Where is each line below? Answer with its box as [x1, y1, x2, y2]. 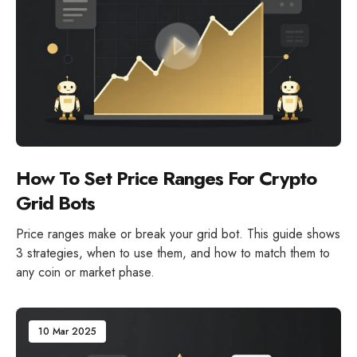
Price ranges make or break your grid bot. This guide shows [16, 225, 340, 244]
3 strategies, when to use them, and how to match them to [16, 244, 330, 263]
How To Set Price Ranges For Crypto [16, 164, 316, 193]
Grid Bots [16, 189, 95, 218]
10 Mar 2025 [38, 324, 96, 339]
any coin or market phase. [16, 263, 155, 282]
